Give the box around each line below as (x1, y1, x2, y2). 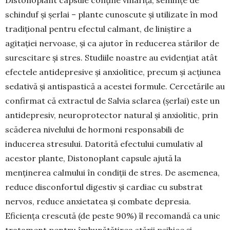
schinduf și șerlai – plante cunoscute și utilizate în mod (5, 9, 218, 20)
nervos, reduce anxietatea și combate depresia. (5, 196, 191, 207)
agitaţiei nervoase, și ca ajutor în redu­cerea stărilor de (5, 38, 219, 49)
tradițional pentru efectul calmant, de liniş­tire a (5, 24, 191, 34)
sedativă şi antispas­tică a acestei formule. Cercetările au (5, 81, 225, 92)
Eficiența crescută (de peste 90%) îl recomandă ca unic (5, 210, 220, 221)
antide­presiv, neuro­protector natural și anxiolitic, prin (5, 110, 218, 121)
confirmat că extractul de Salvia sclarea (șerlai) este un (5, 95, 220, 106)
